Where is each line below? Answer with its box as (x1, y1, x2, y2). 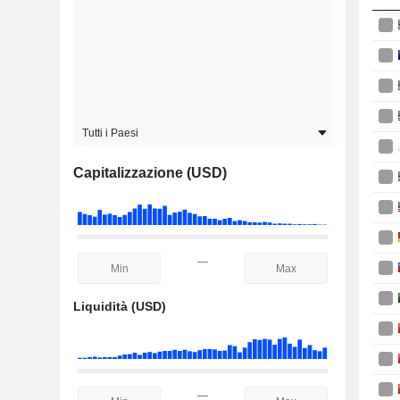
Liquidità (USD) (73, 299, 166, 314)
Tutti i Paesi (82, 127, 138, 139)
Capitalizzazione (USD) (73, 165, 227, 180)
